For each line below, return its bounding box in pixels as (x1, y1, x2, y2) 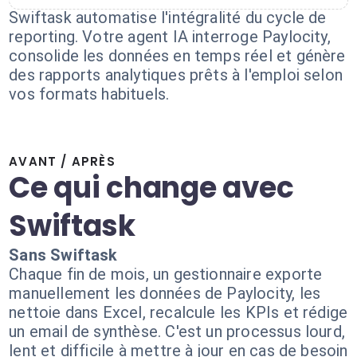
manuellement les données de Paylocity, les (9, 284, 321, 303)
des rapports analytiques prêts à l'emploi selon (9, 65, 343, 84)
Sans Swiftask (9, 245, 118, 265)
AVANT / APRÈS (9, 153, 116, 170)
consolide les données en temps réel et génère (9, 46, 346, 65)
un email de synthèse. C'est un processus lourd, (9, 322, 346, 341)
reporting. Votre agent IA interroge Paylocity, (9, 27, 331, 46)
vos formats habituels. (9, 84, 170, 104)
